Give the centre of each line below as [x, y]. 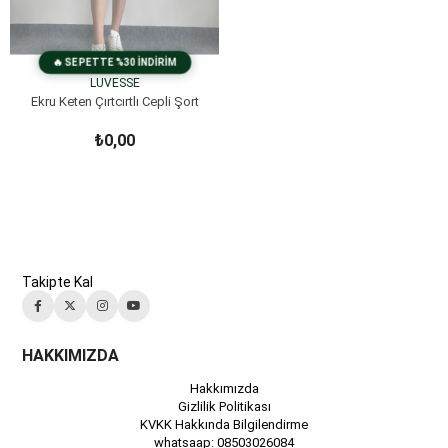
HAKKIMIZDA [71, 355]
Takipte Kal [58, 282]
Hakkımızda [224, 388]
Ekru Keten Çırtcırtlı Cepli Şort [114, 101]
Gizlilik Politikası [224, 406]
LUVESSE [114, 82]
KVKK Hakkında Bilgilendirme [224, 424]
